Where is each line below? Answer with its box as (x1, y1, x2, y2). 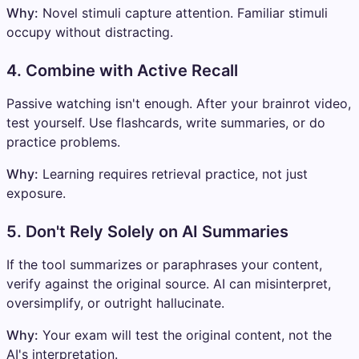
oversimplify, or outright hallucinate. (6, 294, 224, 311)
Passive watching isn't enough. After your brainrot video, (6, 95, 351, 111)
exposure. (6, 184, 66, 201)
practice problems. (6, 133, 120, 150)
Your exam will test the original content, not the (38, 326, 332, 343)
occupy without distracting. (6, 23, 173, 40)
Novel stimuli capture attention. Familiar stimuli (38, 4, 328, 21)
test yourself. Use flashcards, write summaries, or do (6, 114, 325, 131)
